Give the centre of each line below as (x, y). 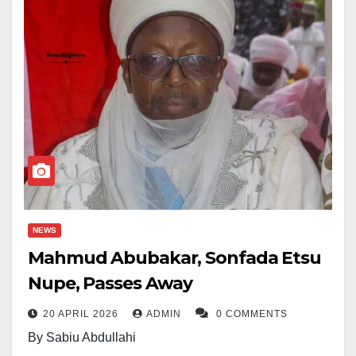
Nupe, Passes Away (110, 284)
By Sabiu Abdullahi (82, 338)
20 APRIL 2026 (82, 314)
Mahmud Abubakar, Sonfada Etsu (175, 258)
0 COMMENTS (252, 314)
